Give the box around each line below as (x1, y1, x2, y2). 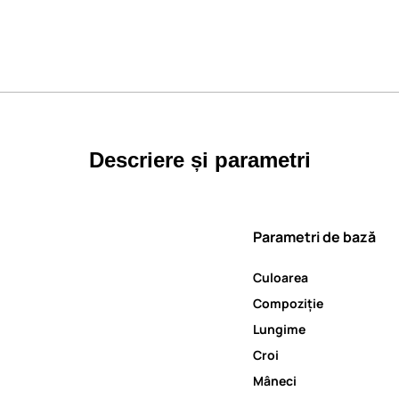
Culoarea (253, 268, 308, 286)
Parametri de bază (253, 226, 376, 247)
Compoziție (253, 294, 323, 312)
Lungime (253, 320, 305, 338)
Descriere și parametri (88, 147, 311, 172)
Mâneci (253, 371, 297, 389)
